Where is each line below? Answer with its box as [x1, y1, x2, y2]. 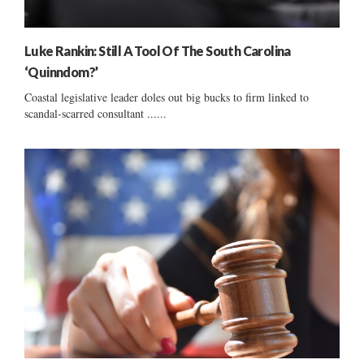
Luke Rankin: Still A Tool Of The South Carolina [24, 42, 291, 58]
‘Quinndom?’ [24, 63, 98, 80]
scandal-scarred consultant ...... [24, 105, 167, 121]
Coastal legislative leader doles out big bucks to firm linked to [24, 89, 309, 105]
